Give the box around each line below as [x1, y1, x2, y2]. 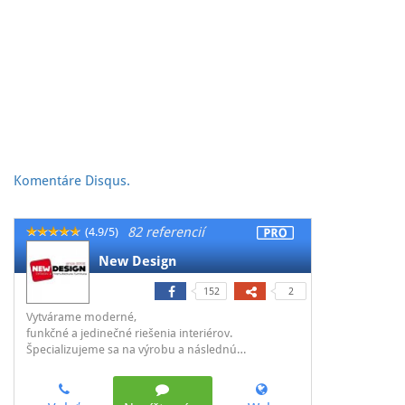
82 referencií [127, 223, 204, 240]
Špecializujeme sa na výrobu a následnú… [26, 342, 246, 356]
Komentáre [14, 172, 85, 189]
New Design [99, 252, 176, 269]
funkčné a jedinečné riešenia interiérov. [26, 325, 232, 340]
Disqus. [85, 172, 130, 189]
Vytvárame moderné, [26, 309, 137, 324]
